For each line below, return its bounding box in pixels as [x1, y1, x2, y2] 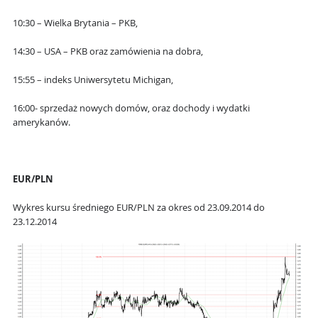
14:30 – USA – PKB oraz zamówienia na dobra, [13, 45, 203, 58]
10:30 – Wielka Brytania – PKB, [13, 17, 138, 30]
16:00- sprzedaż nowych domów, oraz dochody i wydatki [13, 102, 250, 115]
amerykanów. [13, 116, 70, 129]
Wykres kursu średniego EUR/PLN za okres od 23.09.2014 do [13, 202, 265, 214]
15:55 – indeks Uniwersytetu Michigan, [13, 74, 173, 87]
